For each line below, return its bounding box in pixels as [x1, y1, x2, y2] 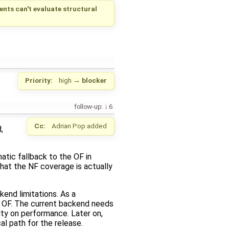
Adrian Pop [52, 122, 85, 130]
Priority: [25, 76, 53, 85]
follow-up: [74, 102, 103, 111]
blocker [82, 76, 107, 85]
